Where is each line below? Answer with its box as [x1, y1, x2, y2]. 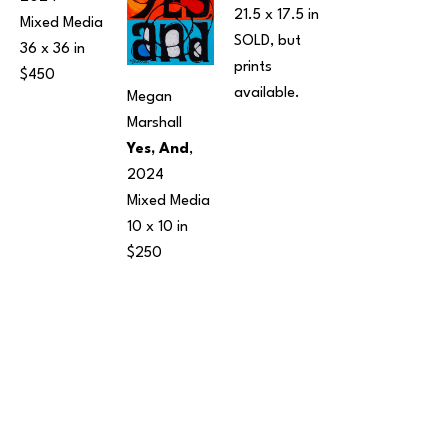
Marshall [127, 116, 182, 132]
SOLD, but [234, 34, 301, 50]
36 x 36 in [20, 41, 85, 57]
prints [234, 60, 272, 76]
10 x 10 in [127, 220, 188, 236]
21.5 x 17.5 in [234, 8, 319, 24]
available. [234, 86, 300, 102]
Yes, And [127, 142, 189, 158]
